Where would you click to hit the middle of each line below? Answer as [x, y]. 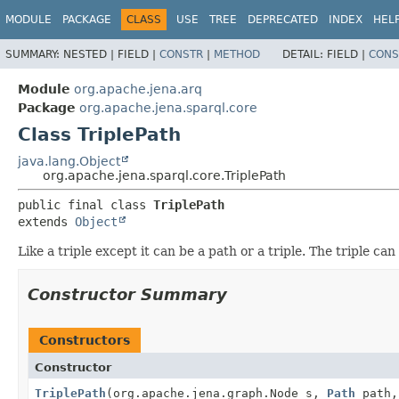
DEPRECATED [283, 20]
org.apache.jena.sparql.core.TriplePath [164, 175]
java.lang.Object [69, 161]
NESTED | [90, 54]
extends [46, 221]
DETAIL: [305, 54]
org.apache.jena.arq [138, 89]
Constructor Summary [127, 294]
